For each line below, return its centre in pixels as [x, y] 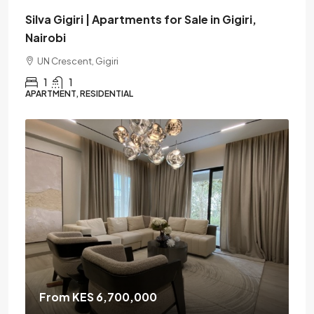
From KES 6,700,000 [98, 296]
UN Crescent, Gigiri [78, 61]
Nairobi [46, 37]
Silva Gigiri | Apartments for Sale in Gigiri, [141, 19]
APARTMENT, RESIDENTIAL [79, 93]
